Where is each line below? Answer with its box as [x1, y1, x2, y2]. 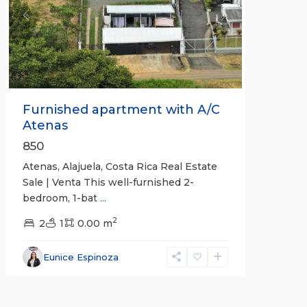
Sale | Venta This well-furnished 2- [22, 175, 194, 188]
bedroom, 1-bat [22, 191, 100, 204]
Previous [25, 15, 69, 28]
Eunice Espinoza [42, 251, 119, 262]
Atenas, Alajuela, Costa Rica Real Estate [22, 160, 217, 173]
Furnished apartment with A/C [22, 101, 220, 117]
